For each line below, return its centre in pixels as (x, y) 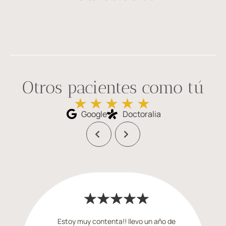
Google (94, 114)
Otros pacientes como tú (113, 88)
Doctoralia (142, 114)
